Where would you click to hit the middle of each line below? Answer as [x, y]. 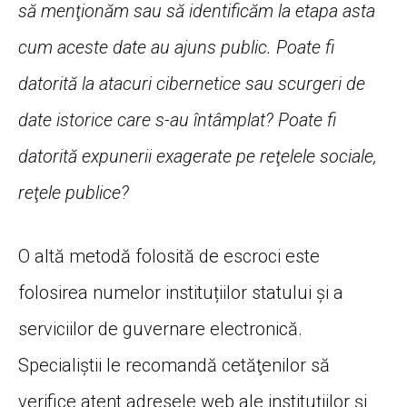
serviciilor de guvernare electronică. [160, 329]
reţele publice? [74, 193]
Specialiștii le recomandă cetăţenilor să [174, 366]
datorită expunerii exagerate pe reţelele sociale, [198, 157]
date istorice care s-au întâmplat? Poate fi [177, 120]
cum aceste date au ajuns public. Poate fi [176, 48]
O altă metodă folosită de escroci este [169, 257]
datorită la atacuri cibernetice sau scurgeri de [192, 84]
